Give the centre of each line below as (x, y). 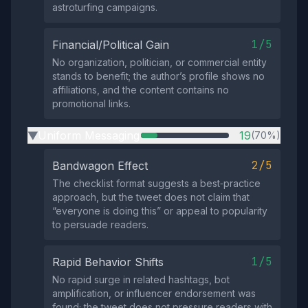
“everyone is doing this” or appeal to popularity (160, 211)
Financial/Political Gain (111, 45)
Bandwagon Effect (100, 166)
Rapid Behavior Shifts (108, 262)
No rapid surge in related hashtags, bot (141, 279)
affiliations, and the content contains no (141, 90)
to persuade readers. (100, 224)
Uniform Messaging (89, 135)
